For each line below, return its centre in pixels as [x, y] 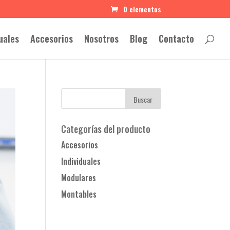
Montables [79, 194]
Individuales [81, 161]
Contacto [176, 39]
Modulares [79, 178]
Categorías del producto [106, 129]
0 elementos [142, 9]
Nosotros [101, 39]
